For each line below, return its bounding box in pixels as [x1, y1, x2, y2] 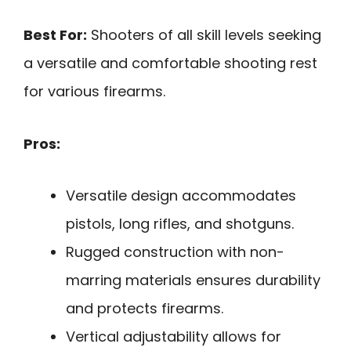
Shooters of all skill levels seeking [87, 24, 321, 45]
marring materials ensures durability [66, 270, 320, 291]
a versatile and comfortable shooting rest [24, 52, 317, 73]
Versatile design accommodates [66, 186, 296, 206]
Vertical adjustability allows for [66, 327, 281, 347]
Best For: [24, 24, 87, 45]
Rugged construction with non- [66, 242, 284, 262]
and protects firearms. [66, 299, 223, 319]
